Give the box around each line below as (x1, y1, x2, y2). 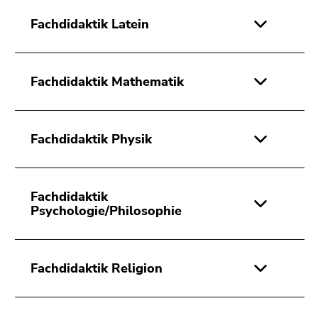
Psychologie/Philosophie (31, 202, 182, 220)
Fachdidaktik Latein (31, 16, 149, 33)
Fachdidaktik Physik (31, 131, 152, 148)
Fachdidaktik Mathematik (31, 73, 184, 91)
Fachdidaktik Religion (31, 260, 163, 278)
